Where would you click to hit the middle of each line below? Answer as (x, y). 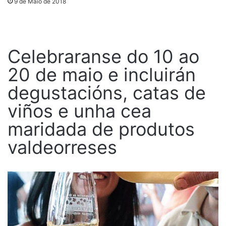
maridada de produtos (101, 129)
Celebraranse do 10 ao (103, 57)
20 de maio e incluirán (102, 75)
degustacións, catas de (107, 93)
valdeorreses (62, 148)
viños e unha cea (79, 111)
